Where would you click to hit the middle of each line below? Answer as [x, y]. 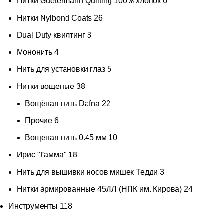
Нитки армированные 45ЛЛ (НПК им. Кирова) [99, 189]
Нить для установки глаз [61, 69]
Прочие [39, 121]
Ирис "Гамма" [42, 155]
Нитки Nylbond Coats [54, 18]
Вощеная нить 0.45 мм [66, 138]
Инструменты [33, 206]
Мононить [34, 52]
